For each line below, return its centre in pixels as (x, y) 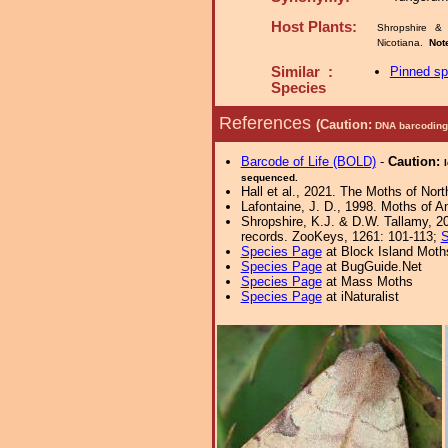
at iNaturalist (360, 296)
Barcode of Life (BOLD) (308, 161)
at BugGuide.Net (371, 266)
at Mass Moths (367, 281)
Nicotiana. (403, 42)
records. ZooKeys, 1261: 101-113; (340, 236)
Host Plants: (314, 27)
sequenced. (269, 177)
